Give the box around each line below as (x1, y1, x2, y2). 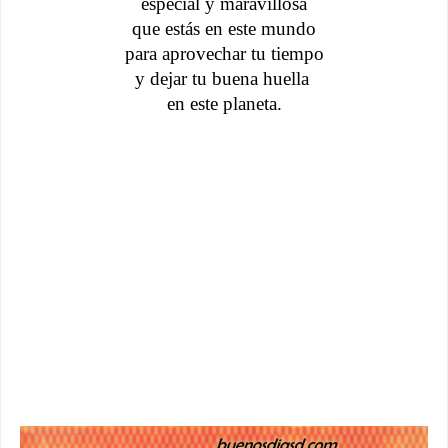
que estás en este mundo (132, 17, 316, 39)
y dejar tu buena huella (134, 67, 314, 89)
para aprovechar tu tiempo (124, 42, 324, 64)
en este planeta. (166, 92, 282, 114)
